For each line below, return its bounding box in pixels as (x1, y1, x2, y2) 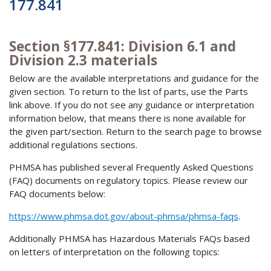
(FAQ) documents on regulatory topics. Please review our (9, 174, 248, 187)
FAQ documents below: (9, 188, 105, 200)
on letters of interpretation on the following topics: (9, 246, 220, 258)
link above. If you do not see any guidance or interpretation (9, 99, 254, 111)
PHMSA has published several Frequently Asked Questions (9, 161, 253, 174)
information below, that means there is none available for (9, 112, 246, 125)
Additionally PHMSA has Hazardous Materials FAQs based (9, 232, 250, 245)
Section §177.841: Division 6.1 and (9, 36, 236, 56)
